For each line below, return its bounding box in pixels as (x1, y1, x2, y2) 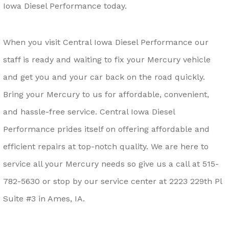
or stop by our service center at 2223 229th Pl (40, 176, 222, 186)
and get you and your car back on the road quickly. (3, 72, 205, 82)
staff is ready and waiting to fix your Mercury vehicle (3, 54, 211, 64)
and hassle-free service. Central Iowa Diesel (3, 106, 175, 117)
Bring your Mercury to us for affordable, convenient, (3, 89, 209, 99)
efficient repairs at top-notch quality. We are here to (3, 141, 209, 151)
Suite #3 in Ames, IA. (3, 193, 85, 203)
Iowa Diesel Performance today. (3, 1, 127, 11)
